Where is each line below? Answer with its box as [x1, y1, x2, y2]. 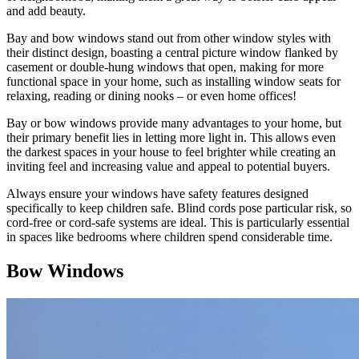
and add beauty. [6, 4, 86, 18]
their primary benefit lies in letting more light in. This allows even [6, 131, 336, 144]
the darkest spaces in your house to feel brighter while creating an [6, 145, 336, 159]
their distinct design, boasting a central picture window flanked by [6, 46, 338, 59]
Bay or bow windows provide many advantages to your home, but [6, 116, 341, 130]
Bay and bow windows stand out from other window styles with [6, 31, 331, 45]
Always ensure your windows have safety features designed [6, 187, 309, 200]
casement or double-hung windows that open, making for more [6, 60, 324, 74]
